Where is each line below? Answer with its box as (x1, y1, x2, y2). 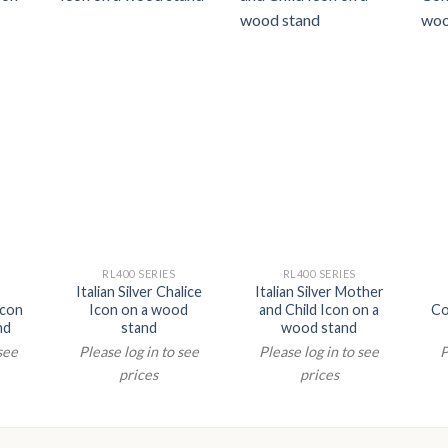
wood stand (281, 318, 358, 336)
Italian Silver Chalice (75, 282, 202, 300)
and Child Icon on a (259, 300, 380, 318)
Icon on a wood (89, 300, 189, 318)
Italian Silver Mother (254, 282, 384, 300)
